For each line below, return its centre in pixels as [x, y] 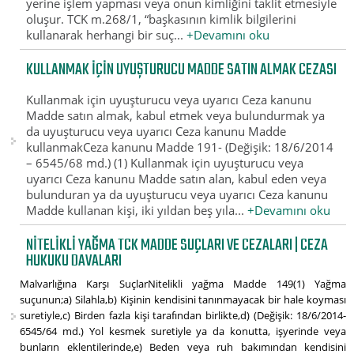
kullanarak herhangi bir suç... [107, 34]
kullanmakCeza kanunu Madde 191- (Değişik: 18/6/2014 [180, 147]
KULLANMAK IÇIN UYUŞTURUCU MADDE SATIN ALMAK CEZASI [182, 70]
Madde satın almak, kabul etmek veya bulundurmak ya [176, 115]
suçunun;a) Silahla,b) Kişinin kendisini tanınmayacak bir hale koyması [183, 300]
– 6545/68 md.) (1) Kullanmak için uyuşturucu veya [165, 162]
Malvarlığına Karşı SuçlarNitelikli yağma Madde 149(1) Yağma [183, 284]
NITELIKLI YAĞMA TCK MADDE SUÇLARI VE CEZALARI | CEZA [177, 246]
